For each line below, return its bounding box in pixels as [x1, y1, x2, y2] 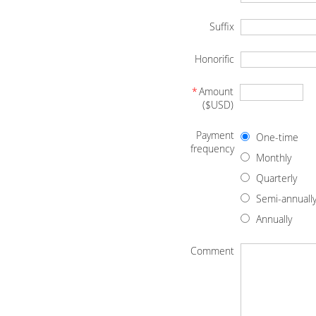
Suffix [209, 20, 235, 34]
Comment [190, 244, 235, 258]
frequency [190, 142, 235, 156]
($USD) [202, 98, 234, 112]
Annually [256, 212, 292, 226]
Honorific [195, 52, 235, 66]
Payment [196, 128, 235, 142]
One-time [256, 130, 298, 145]
